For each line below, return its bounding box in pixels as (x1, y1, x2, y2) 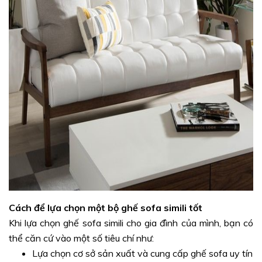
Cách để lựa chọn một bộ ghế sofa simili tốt (9, 201, 202, 213)
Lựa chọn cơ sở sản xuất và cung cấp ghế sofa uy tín (32, 247, 253, 259)
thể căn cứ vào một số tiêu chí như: (9, 232, 154, 244)
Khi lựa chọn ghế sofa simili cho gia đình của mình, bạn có (9, 216, 253, 229)
